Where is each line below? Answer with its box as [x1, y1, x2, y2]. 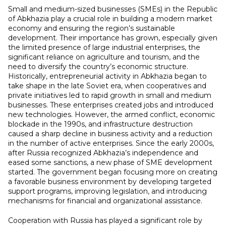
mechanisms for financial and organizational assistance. [8, 196, 202, 205]
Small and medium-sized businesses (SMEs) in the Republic [8, 5, 217, 14]
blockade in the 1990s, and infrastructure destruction [8, 120, 193, 129]
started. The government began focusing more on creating [8, 167, 217, 177]
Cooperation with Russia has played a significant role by [8, 216, 202, 225]
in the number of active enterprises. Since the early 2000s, [8, 139, 214, 148]
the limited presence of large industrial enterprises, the [8, 43, 200, 52]
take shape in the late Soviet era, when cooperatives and [8, 81, 206, 90]
